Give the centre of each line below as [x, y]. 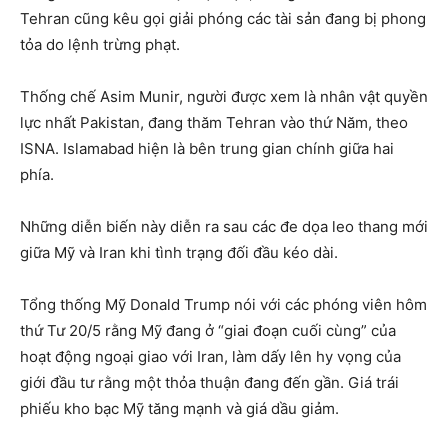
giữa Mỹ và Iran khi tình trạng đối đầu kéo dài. [179, 253]
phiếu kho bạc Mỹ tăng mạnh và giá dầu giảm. [179, 409]
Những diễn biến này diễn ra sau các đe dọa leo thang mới [224, 227]
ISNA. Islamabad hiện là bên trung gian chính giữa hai [207, 149]
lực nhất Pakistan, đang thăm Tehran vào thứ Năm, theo [214, 123]
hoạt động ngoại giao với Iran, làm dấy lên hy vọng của [210, 357]
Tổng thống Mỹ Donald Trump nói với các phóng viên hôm [223, 305]
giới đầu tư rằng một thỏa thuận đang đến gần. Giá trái [209, 383]
